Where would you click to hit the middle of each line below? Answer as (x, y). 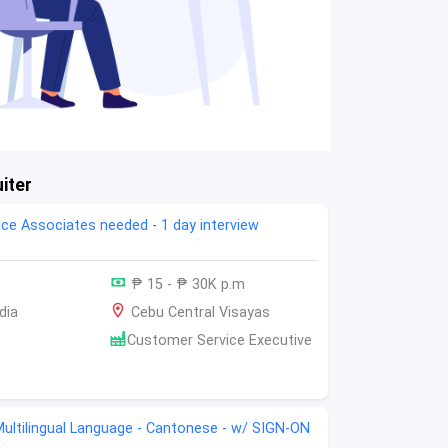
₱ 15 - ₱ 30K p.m (185, 285)
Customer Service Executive (219, 341)
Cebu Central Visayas (198, 313)
